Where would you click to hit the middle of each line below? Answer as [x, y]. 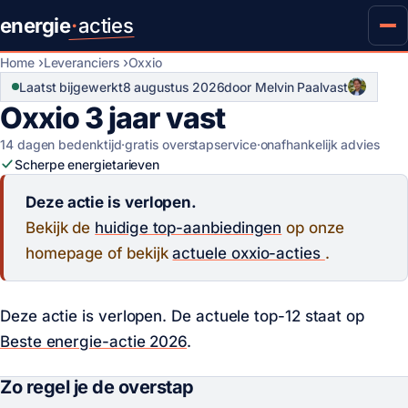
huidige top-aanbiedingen [189, 227]
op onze [313, 227]
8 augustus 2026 [173, 87]
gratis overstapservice [191, 144]
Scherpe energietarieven [87, 164]
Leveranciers [81, 62]
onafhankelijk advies [320, 144]
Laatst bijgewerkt [71, 87]
